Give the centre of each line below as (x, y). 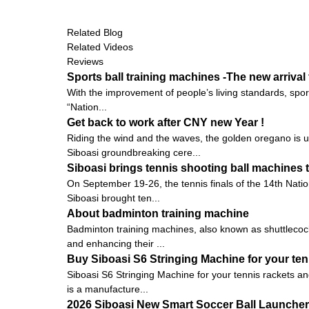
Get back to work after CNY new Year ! (166, 122)
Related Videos (100, 47)
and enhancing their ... (116, 243)
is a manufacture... (108, 289)
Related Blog (95, 32)
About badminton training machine (158, 213)
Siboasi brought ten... (113, 198)
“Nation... (87, 107)
